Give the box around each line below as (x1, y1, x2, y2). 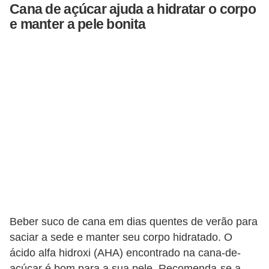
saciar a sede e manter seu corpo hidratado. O (10, 231, 232, 244)
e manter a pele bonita (10, 16, 146, 32)
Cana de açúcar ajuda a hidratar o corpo (10, 1, 256, 17)
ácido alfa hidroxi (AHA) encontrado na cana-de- (10, 247, 241, 259)
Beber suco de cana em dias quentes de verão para (10, 216, 258, 228)
